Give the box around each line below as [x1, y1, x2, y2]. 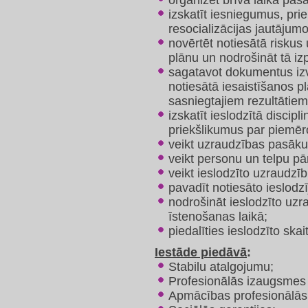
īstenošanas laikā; [168, 210, 267, 224]
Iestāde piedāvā [155, 245, 247, 260]
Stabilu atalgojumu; [168, 260, 274, 274]
